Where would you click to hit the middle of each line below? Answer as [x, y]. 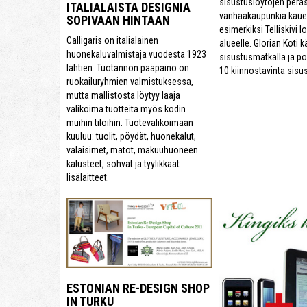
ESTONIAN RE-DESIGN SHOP [138, 288]
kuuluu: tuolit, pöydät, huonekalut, [131, 137]
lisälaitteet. [88, 178]
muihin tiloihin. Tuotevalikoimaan [130, 123]
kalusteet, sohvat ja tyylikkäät [123, 164]
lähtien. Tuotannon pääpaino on [128, 68]
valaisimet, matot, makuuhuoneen [132, 150]
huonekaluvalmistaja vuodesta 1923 [136, 54]
